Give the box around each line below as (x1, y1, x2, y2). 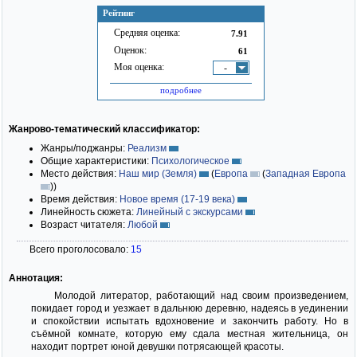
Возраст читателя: (41, 218, 127, 230)
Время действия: (41, 193, 120, 205)
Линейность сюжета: (41, 206, 136, 218)
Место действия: (41, 167, 119, 179)
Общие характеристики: (41, 155, 151, 167)
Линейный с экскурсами (136, 206, 243, 218)
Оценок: (114, 44, 147, 56)
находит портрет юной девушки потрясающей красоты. (31, 340, 284, 352)
